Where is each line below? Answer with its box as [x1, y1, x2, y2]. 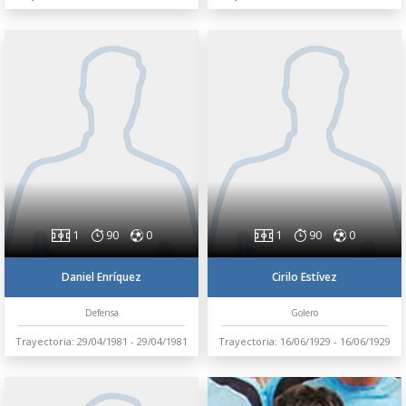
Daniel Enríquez [62, 269, 141, 285]
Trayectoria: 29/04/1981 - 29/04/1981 [15, 334, 188, 349]
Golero [291, 306, 318, 320]
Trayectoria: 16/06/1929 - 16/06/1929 [218, 334, 391, 349]
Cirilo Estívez [272, 269, 337, 285]
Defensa [84, 306, 119, 320]
